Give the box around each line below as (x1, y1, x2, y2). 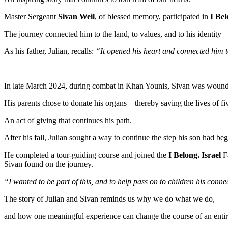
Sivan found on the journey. (4, 159, 93, 168)
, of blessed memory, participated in (95, 12, 210, 21)
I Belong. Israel (168, 150, 223, 159)
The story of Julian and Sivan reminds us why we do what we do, (4, 194, 215, 203)
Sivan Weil (58, 12, 95, 21)
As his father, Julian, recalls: (4, 46, 96, 55)
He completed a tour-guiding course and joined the (4, 150, 168, 159)
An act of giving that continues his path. (4, 116, 132, 125)
